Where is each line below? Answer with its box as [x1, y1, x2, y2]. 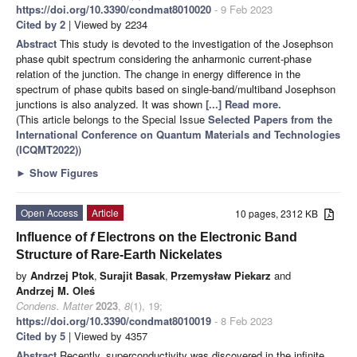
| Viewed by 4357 [65, 328, 147, 344]
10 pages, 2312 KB [235, 206, 325, 221]
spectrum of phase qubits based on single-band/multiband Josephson [16, 81, 335, 97]
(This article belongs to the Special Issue [16, 112, 208, 127]
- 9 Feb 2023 [211, 2, 273, 18]
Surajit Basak [100, 268, 165, 284]
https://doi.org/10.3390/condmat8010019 [16, 313, 211, 329]
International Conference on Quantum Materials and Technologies [16, 127, 340, 143]
